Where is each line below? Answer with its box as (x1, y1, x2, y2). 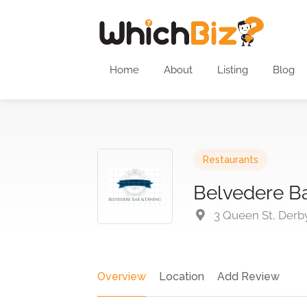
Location (159, 270, 204, 283)
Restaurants (203, 154, 258, 165)
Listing (217, 64, 248, 76)
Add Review (217, 270, 280, 283)
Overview (97, 270, 146, 283)
